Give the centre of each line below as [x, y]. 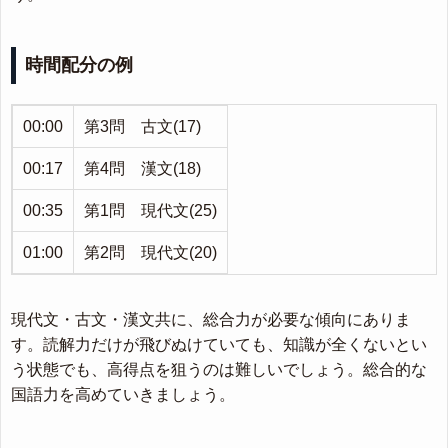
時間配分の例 [79, 65]
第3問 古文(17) [142, 126]
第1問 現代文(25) [150, 210]
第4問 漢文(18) [142, 168]
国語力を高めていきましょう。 [123, 394]
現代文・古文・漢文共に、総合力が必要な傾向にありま [211, 319]
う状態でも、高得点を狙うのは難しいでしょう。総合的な [219, 369]
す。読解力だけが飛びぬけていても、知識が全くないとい [219, 344]
